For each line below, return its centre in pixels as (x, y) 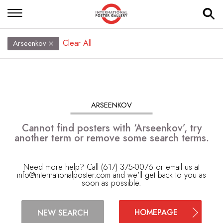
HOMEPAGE (156, 212)
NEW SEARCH (63, 213)
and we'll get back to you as (158, 175)
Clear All (77, 43)
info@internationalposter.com (64, 175)
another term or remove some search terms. (111, 138)
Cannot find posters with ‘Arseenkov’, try (111, 128)
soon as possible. (111, 183)
